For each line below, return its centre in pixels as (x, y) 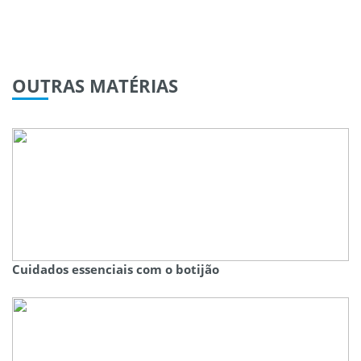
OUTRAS (48, 86)
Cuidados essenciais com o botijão (116, 270)
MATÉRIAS (131, 86)
